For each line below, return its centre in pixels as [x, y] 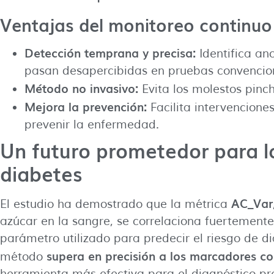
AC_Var [252, 203]
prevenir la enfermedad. [92, 124]
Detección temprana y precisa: [110, 52]
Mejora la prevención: [86, 106]
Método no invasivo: [81, 88]
